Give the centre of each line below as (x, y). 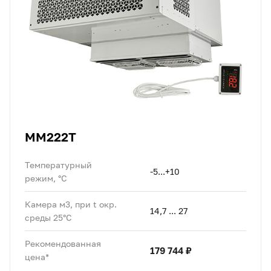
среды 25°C (48, 218)
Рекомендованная (63, 244)
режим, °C (46, 178)
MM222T (51, 137)
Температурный (58, 165)
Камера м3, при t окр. (71, 204)
